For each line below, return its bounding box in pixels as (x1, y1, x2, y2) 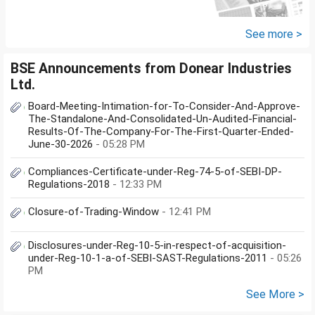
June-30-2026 (28, 138, 96, 151)
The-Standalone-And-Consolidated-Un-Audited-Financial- (28, 112, 297, 126)
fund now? (13, 21, 72, 37)
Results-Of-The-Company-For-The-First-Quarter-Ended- (28, 125, 294, 139)
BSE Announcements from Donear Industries (11, 60, 292, 77)
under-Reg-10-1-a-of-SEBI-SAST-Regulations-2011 (28, 252, 270, 265)
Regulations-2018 (28, 178, 112, 191)
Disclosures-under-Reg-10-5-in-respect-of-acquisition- (28, 239, 286, 252)
